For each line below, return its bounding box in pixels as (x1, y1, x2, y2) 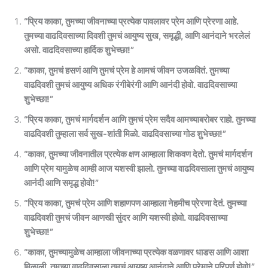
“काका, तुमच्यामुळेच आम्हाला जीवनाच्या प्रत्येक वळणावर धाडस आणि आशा (24, 247, 248, 258)
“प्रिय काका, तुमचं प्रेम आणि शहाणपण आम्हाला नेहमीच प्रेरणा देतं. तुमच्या (24, 198, 246, 209)
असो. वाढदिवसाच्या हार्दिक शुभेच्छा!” (24, 45, 134, 56)
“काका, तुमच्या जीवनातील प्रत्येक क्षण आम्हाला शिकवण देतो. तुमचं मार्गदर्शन (24, 149, 252, 160)
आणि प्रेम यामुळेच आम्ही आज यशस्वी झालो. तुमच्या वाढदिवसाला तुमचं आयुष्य (24, 163, 254, 175)
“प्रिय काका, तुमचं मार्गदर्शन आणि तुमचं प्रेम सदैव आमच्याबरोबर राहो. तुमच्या (24, 114, 255, 126)
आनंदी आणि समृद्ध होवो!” (24, 178, 99, 189)
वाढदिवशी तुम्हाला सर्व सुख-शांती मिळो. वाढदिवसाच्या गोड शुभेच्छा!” (24, 129, 226, 140)
